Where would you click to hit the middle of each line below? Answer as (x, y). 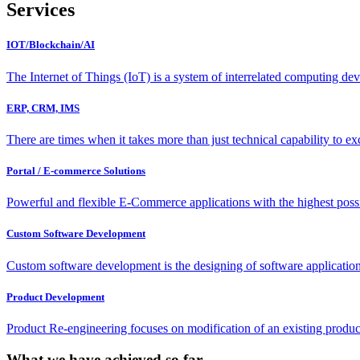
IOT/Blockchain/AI (51, 45)
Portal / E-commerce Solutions (76, 171)
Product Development (55, 297)
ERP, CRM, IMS (43, 108)
